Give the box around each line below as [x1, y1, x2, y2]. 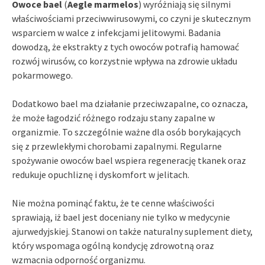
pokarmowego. [12, 69, 73, 81]
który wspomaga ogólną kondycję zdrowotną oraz [12, 239, 214, 251]
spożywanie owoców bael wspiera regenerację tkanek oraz [12, 154, 246, 166]
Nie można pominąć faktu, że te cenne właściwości [12, 196, 214, 209]
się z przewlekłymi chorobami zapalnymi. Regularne [12, 140, 222, 152]
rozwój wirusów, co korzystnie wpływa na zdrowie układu [12, 54, 237, 67]
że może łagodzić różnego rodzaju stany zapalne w [12, 111, 215, 124]
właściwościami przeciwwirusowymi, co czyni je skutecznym [12, 12, 251, 24]
